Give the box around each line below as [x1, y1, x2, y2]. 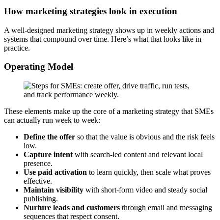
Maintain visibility [24, 186, 83, 194]
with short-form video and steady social [83, 186, 207, 194]
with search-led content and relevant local [73, 150, 203, 159]
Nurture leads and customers [24, 203, 120, 212]
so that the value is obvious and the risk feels [75, 133, 215, 141]
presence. [24, 159, 53, 168]
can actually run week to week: [4, 116, 100, 125]
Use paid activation [24, 168, 87, 177]
